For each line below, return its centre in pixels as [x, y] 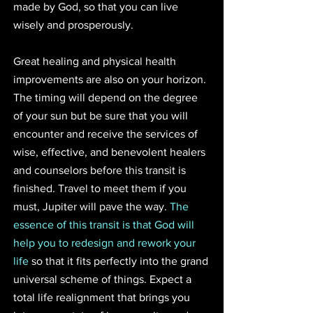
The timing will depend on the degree [107, 97]
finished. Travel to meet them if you [101, 188]
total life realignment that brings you [103, 297]
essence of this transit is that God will [105, 224]
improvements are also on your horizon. [111, 79]
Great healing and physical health [96, 61]
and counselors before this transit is [101, 170]
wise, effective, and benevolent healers [111, 152]
